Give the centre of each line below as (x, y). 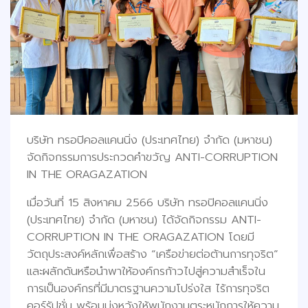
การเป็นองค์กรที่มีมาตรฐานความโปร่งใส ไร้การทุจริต (148, 288)
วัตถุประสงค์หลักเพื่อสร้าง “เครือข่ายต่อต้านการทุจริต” (153, 254)
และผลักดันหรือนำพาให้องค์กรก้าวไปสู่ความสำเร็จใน (146, 271)
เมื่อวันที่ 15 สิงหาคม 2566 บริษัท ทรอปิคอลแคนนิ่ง (147, 202)
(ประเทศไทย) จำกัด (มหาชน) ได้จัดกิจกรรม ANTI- (144, 219)
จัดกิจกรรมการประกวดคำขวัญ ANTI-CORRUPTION (152, 157)
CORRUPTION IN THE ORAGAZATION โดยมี (141, 236)
